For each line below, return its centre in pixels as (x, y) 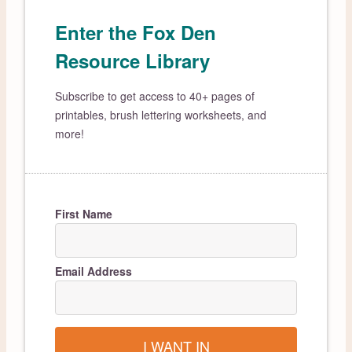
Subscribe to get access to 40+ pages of (155, 95)
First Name (84, 213)
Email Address (94, 271)
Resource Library (133, 60)
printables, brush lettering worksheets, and (161, 114)
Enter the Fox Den (136, 32)
